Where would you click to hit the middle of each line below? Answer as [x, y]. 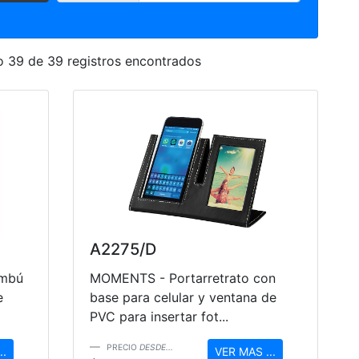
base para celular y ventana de [183, 298]
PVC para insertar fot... [159, 317]
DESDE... [156, 347]
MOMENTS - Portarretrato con [183, 278]
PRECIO [123, 347]
